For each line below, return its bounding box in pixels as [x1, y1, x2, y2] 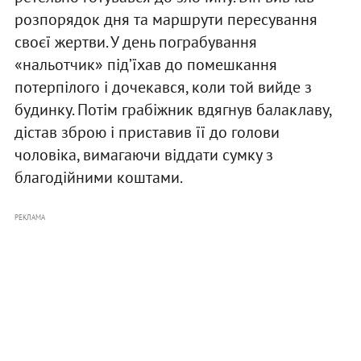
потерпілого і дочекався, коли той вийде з [14, 77, 312, 98]
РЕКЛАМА [14, 213, 45, 222]
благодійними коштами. [14, 167, 183, 189]
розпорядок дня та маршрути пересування [14, 9, 317, 31]
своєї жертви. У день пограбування [14, 31, 257, 53]
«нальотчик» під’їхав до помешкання [14, 54, 277, 76]
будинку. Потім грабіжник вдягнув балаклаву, [14, 99, 331, 121]
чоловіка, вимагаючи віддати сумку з [14, 144, 273, 166]
